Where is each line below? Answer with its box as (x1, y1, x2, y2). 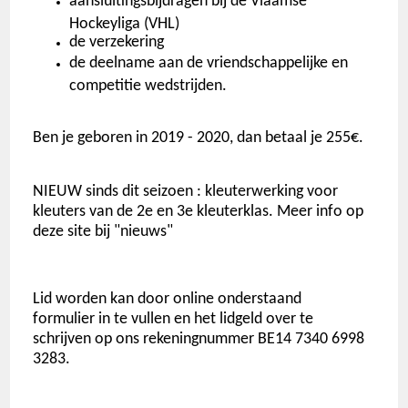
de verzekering (69, 33, 165, 51)
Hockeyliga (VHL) (69, 15, 180, 29)
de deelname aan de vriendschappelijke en (69, 54, 349, 72)
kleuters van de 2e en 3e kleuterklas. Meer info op (33, 202, 364, 220)
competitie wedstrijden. (69, 76, 228, 91)
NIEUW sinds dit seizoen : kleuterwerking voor (33, 182, 339, 200)
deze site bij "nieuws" (33, 222, 174, 240)
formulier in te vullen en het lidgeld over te (33, 310, 314, 328)
